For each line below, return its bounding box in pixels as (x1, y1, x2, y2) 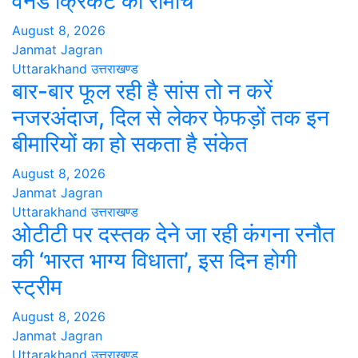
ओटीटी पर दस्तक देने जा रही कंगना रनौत (12, 221, 335, 249)
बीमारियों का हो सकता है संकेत (12, 130, 248, 158)
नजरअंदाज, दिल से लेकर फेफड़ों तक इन (12, 104, 329, 132)
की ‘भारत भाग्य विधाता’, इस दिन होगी (12, 247, 296, 275)
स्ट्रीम (12, 273, 62, 301)
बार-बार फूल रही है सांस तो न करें (12, 78, 272, 105)
